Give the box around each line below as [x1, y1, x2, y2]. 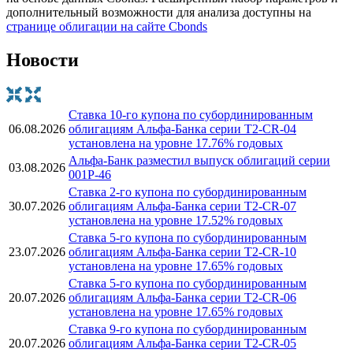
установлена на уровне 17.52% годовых [69, 214, 283, 228]
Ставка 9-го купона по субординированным [69, 322, 307, 336]
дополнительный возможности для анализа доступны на [6, 6, 311, 20]
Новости [6, 50, 79, 71]
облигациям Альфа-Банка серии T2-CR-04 [69, 122, 296, 136]
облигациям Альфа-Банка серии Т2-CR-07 [69, 199, 296, 214]
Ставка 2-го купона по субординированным [69, 185, 307, 199]
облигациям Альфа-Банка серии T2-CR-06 [69, 291, 296, 305]
